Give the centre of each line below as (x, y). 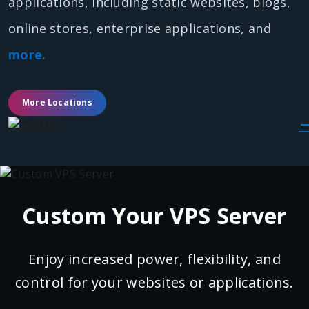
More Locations (57, 102)
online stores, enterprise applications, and (140, 28)
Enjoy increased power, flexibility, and (154, 259)
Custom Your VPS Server (154, 216)
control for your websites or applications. (154, 283)
